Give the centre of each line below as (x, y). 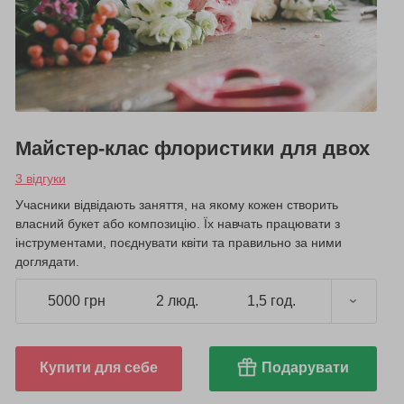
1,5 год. (272, 301)
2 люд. (177, 301)
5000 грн (76, 301)
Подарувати (306, 367)
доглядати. (47, 261)
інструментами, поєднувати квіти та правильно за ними (178, 242)
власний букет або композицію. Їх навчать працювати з (177, 223)
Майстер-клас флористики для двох (192, 148)
